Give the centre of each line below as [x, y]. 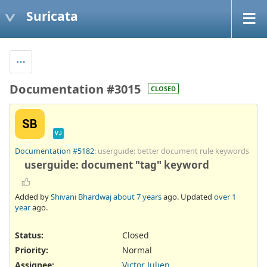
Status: [29, 235]
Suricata [52, 16]
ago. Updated [188, 196]
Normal [137, 250]
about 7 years [137, 196]
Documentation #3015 [75, 89]
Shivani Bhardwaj [81, 196]
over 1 [225, 196]
